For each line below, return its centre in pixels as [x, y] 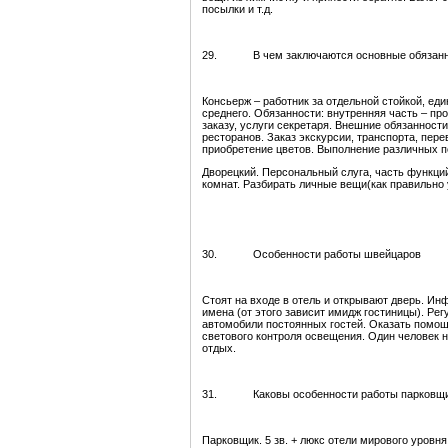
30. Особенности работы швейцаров [311, 254]
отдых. [219, 348]
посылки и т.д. [237, 9]
